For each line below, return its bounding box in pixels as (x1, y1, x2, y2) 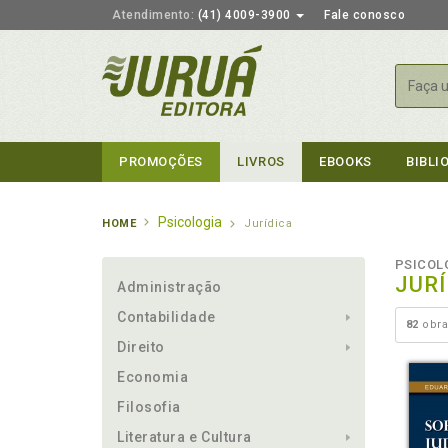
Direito (117, 339, 165, 355)
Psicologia (158, 214, 223, 230)
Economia (117, 369, 189, 385)
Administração (117, 279, 223, 295)
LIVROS (237, 154, 285, 169)
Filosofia (117, 399, 181, 415)
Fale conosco (324, 8, 405, 22)
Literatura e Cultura (117, 429, 252, 445)
